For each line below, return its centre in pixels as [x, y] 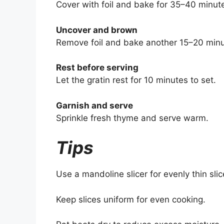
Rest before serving [97, 68]
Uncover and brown [97, 30]
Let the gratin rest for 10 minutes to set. [136, 80]
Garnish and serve [94, 105]
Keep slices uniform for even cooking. [131, 199]
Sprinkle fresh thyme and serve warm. [132, 118]
